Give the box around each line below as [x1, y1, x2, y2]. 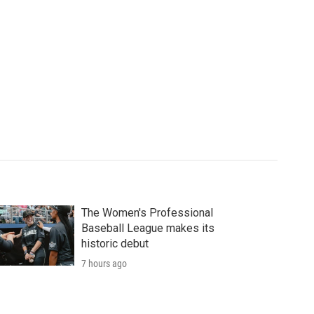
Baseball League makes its [81, 221, 214, 235]
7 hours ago [81, 257, 127, 269]
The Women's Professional [81, 205, 213, 219]
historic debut [81, 236, 149, 250]
